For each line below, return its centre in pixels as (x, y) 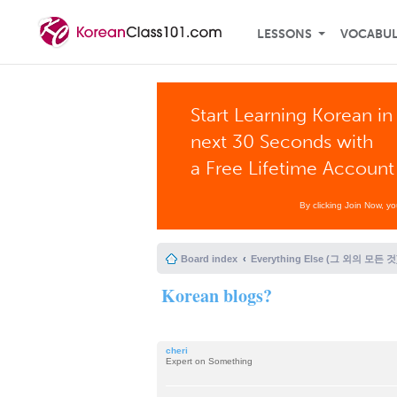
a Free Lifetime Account (293, 168)
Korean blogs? (217, 296)
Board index (209, 259)
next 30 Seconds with (282, 141)
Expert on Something (209, 361)
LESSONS (284, 34)
